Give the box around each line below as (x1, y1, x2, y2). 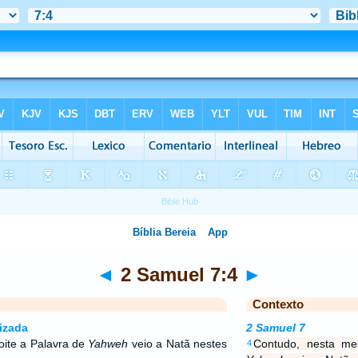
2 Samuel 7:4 (115, 264, 243, 285)
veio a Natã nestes (128, 337, 227, 350)
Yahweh (88, 337, 129, 350)
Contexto (252, 297, 304, 311)
